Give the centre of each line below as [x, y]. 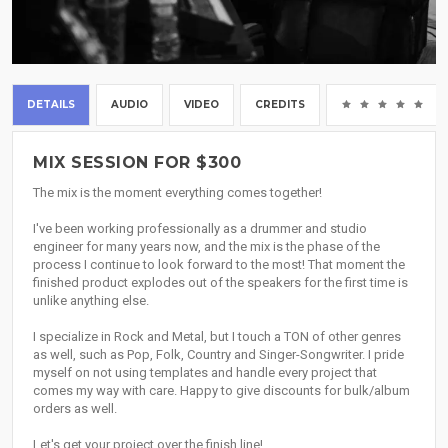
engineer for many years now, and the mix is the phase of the [206, 247]
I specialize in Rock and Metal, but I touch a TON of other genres [217, 337]
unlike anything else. [91, 301]
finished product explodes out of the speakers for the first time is [220, 283]
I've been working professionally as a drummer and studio [200, 229]
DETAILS [51, 105]
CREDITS [280, 105]
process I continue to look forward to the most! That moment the [219, 265]
